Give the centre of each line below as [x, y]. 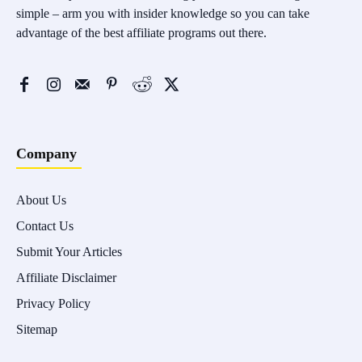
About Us [41, 200]
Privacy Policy [53, 303]
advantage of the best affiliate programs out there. [141, 32]
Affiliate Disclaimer [66, 277]
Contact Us [45, 225]
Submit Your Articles [69, 251]
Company [46, 153]
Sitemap [37, 329]
